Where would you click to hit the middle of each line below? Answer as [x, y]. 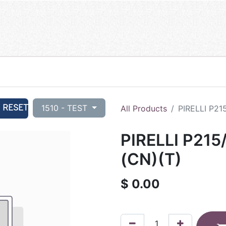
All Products [144, 108]
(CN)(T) [151, 159]
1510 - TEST [66, 108]
